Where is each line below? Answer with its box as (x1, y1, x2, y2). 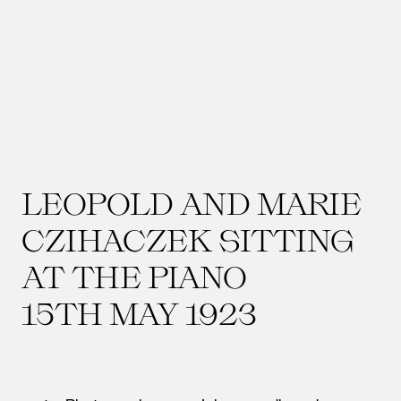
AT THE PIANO (21, 258, 247, 294)
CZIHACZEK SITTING (21, 221, 354, 258)
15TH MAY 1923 (21, 294, 257, 331)
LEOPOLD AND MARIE (21, 184, 362, 221)
